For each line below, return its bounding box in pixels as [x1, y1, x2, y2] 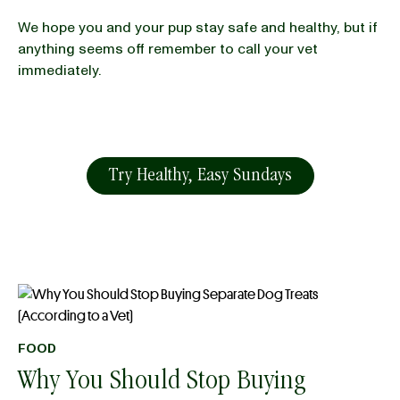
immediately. [18, 61, 101, 80]
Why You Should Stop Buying [18, 369, 306, 397]
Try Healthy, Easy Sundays [108, 166, 292, 187]
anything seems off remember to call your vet [18, 39, 318, 59]
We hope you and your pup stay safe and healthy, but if [18, 18, 378, 37]
